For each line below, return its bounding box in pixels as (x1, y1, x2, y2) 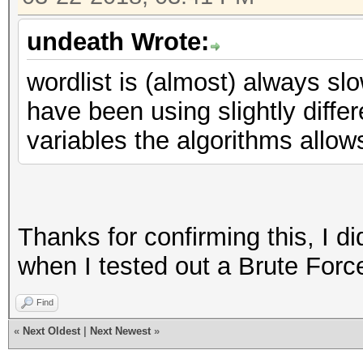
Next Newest (90, 325, 151, 337)
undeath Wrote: (27, 28, 209, 56)
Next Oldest (23, 325, 80, 337)
